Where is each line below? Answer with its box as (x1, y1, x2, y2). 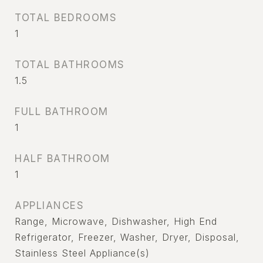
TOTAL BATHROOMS (15, 59, 125, 70)
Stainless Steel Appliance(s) (15, 247, 150, 259)
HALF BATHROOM (15, 153, 110, 164)
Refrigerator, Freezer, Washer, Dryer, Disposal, (15, 231, 240, 243)
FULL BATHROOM (15, 106, 109, 117)
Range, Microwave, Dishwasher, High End (15, 215, 217, 227)
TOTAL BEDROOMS (15, 12, 117, 23)
